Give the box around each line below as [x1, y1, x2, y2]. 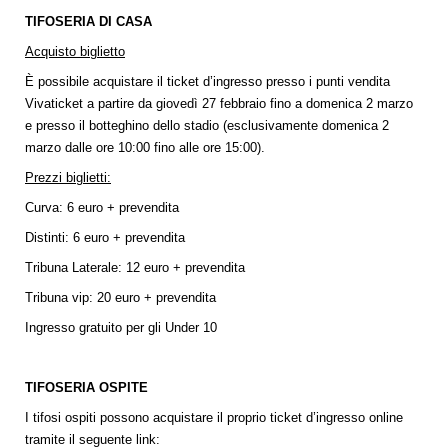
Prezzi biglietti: [25, 170, 111, 186]
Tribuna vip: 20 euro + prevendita [25, 290, 216, 306]
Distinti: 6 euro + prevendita [25, 230, 185, 246]
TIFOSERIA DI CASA [25, 14, 152, 30]
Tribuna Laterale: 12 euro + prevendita [25, 260, 245, 276]
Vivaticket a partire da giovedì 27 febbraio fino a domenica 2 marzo [25, 96, 413, 112]
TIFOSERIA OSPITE [25, 380, 148, 396]
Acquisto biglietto [25, 44, 125, 60]
